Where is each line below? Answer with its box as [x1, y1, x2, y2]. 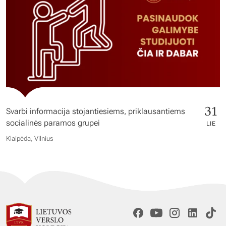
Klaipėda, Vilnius [6, 134, 53, 142]
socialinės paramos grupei [6, 118, 100, 128]
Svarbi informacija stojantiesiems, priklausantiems [6, 106, 185, 116]
